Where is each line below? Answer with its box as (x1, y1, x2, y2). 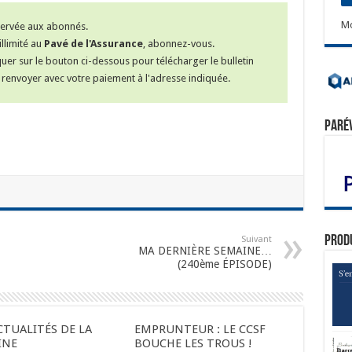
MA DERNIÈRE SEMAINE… (137, 244, 272, 258)
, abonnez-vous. (142, 38, 214, 50)
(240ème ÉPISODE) (177, 258, 272, 271)
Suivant (240, 234, 272, 245)
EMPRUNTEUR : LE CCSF (134, 322, 266, 337)
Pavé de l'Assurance (43, 38, 143, 50)
